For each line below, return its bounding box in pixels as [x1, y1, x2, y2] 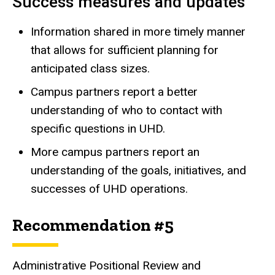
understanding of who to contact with [31, 103, 222, 117]
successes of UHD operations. [31, 181, 188, 196]
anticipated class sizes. [31, 61, 150, 76]
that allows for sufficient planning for [31, 42, 219, 57]
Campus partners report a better [31, 84, 198, 99]
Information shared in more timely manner [31, 24, 246, 39]
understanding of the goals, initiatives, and [31, 163, 246, 177]
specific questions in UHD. [31, 121, 165, 136]
